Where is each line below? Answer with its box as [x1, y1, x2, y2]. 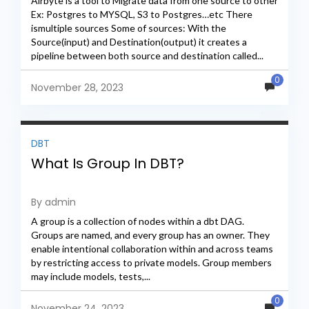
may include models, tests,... [31, 270, 150, 282]
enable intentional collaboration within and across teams [31, 242, 273, 255]
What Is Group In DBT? [31, 153, 184, 173]
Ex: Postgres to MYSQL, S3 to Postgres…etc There [31, 8, 252, 20]
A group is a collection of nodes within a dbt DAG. [31, 215, 244, 227]
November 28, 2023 [31, 80, 123, 94]
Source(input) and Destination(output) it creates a [31, 35, 247, 48]
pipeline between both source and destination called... [31, 49, 263, 61]
